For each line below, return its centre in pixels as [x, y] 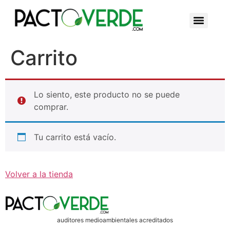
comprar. [51, 107]
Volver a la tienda [39, 174]
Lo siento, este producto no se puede [107, 94]
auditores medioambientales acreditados [115, 220]
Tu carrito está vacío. [75, 137]
